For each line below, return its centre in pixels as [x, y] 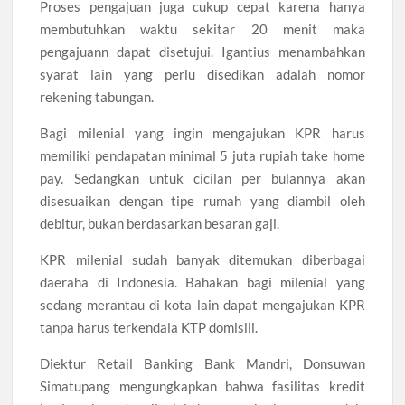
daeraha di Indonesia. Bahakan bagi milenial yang [202, 282]
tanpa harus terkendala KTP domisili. [149, 327]
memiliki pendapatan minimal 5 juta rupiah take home [202, 155]
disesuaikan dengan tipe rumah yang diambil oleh [202, 201]
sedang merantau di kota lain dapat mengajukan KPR [202, 305]
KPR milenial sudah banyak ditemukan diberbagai [202, 259]
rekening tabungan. [97, 97]
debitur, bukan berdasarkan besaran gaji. [160, 223]
